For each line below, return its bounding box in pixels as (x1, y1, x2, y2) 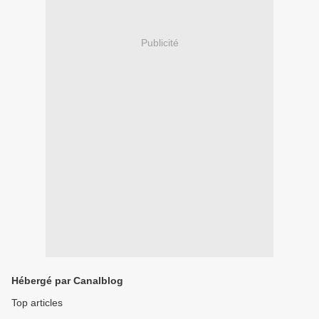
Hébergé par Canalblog (11, 275, 123, 286)
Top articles (11, 297, 63, 308)
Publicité (140, 37, 179, 49)
